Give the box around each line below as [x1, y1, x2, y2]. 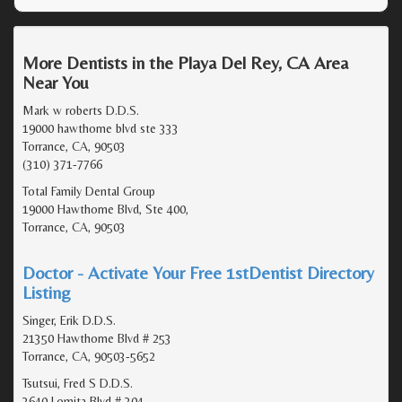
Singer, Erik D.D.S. [22, 313, 116, 328]
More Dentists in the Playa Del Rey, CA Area [22, 52, 348, 73]
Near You [22, 72, 89, 92]
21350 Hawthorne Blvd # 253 [22, 331, 171, 345]
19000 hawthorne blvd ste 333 [22, 121, 179, 135]
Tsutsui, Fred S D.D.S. [22, 376, 133, 390]
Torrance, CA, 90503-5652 [22, 349, 155, 363]
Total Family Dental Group [22, 184, 155, 198]
